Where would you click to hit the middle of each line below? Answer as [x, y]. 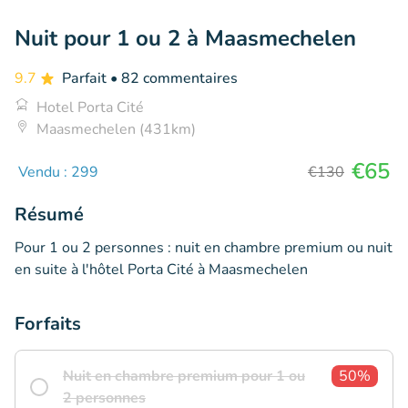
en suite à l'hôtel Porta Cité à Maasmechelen [161, 269]
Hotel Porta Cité [90, 107]
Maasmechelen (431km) [116, 129]
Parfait [86, 78]
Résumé [49, 214]
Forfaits [48, 323]
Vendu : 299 [58, 172]
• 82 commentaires [174, 78]
